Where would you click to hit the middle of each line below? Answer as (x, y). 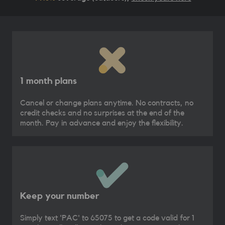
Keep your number (60, 196)
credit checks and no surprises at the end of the (102, 113)
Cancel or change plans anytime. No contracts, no (107, 103)
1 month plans (48, 81)
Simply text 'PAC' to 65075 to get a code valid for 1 (107, 218)
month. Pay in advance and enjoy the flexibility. (102, 123)
